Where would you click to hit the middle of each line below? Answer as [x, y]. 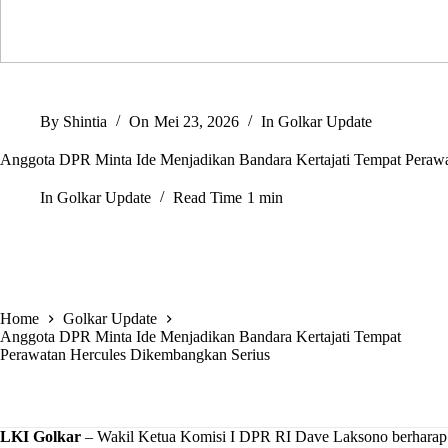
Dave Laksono [341, 437]
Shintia [85, 122]
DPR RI [265, 437]
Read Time [208, 198]
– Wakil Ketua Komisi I [160, 437]
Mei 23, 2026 [196, 122]
